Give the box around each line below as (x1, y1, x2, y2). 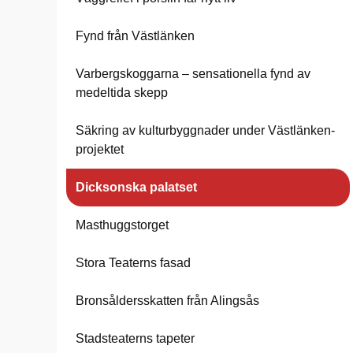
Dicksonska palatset (76, 180, 197, 194)
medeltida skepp (76, 86, 168, 99)
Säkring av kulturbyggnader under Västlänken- (76, 124, 335, 137)
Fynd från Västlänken (76, 29, 195, 43)
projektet (76, 143, 124, 156)
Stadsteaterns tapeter (76, 332, 195, 345)
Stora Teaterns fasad (76, 256, 191, 269)
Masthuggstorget (76, 218, 169, 232)
